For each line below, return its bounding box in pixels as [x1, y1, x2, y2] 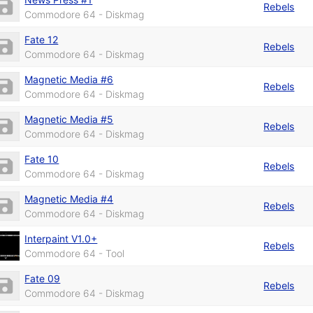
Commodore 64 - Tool [24, 247, 125, 259]
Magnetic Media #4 [24, 192, 114, 205]
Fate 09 [24, 272, 61, 284]
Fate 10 [24, 152, 59, 165]
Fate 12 [24, 33, 59, 45]
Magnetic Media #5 [24, 112, 114, 125]
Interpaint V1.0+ [24, 232, 98, 245]
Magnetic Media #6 [24, 73, 114, 85]
